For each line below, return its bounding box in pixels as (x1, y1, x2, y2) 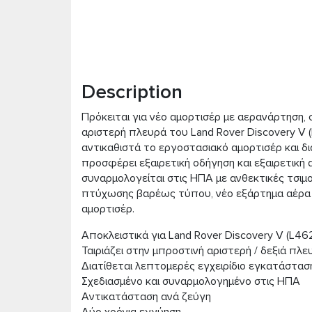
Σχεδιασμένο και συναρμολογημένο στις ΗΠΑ (81, 274, 300, 288)
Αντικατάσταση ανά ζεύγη (81, 290, 211, 304)
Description (81, 80, 182, 104)
